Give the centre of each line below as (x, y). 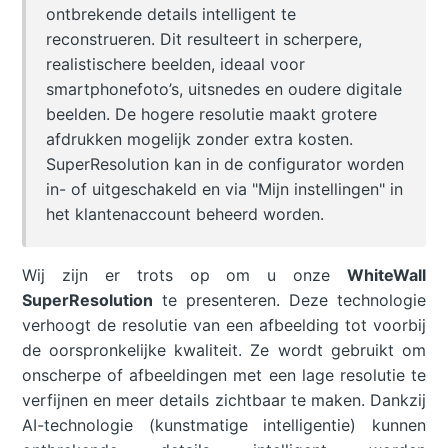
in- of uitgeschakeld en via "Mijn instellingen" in (225, 189)
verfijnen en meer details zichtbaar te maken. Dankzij (224, 400)
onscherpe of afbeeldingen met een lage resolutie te (224, 375)
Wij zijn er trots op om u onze (184, 275)
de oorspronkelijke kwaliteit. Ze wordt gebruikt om (224, 350)
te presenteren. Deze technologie (289, 300)
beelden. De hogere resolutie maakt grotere (212, 114)
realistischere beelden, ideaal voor (176, 64)
